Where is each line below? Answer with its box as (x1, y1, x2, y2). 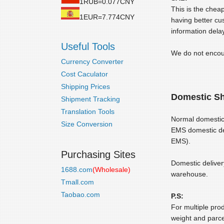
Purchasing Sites (61, 149, 135, 160)
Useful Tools (61, 41, 115, 52)
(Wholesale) (92, 165, 130, 173)
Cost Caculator (61, 70, 108, 78)
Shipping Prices (61, 82, 110, 90)
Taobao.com (61, 190, 100, 198)
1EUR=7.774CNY (79, 13, 134, 21)
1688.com (61, 165, 92, 173)
